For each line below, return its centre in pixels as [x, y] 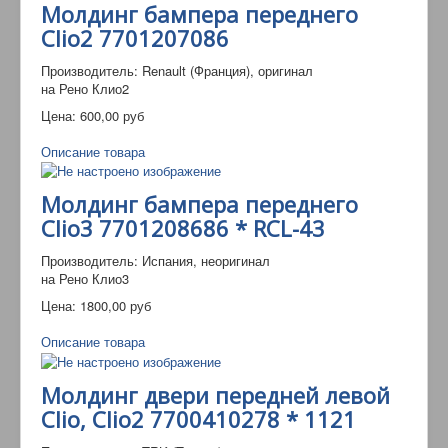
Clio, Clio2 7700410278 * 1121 [198, 419]
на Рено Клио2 [85, 88]
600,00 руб [112, 115]
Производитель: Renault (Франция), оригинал [177, 70]
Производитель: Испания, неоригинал [155, 261]
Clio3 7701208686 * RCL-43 [183, 228]
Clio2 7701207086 [135, 37]
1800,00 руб [115, 306]
